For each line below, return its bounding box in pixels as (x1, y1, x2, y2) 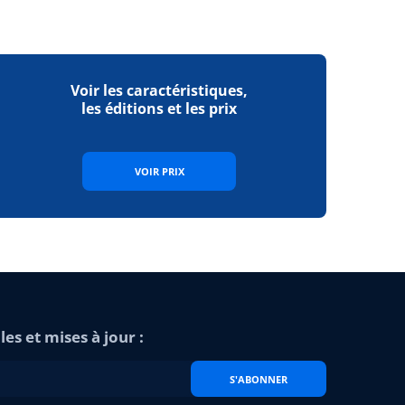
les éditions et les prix (81, 99, 237, 118)
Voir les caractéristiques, (71, 80, 248, 100)
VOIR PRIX (134, 165, 184, 178)
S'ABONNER (230, 372, 287, 386)
